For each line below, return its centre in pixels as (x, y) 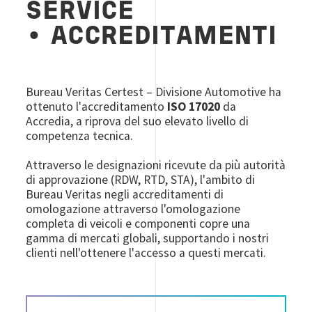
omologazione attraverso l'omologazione (133, 209)
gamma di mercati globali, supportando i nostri (148, 239)
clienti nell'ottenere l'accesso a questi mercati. (146, 253)
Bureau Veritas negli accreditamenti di (125, 195)
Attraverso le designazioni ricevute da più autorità (156, 165)
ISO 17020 (194, 107)
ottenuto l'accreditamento (97, 107)
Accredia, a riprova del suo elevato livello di (138, 122)
